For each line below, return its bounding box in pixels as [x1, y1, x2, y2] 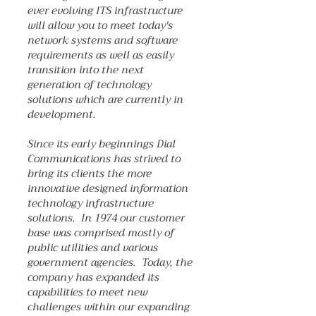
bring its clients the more [28, 164, 152, 183]
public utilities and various [28, 238, 158, 257]
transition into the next [28, 61, 144, 79]
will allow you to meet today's [28, 16, 173, 35]
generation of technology [28, 75, 152, 94]
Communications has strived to [28, 150, 181, 168]
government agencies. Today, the [28, 253, 193, 272]
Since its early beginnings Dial [28, 135, 176, 153]
